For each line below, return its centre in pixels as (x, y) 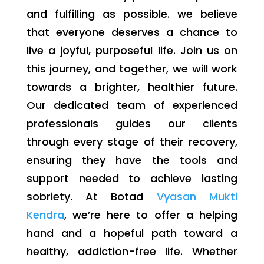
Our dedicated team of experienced (132, 105)
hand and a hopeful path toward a (132, 233)
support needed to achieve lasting (132, 178)
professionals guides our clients (132, 123)
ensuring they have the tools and (132, 160)
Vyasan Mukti (197, 197)
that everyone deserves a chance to (132, 32)
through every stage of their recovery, (132, 142)
